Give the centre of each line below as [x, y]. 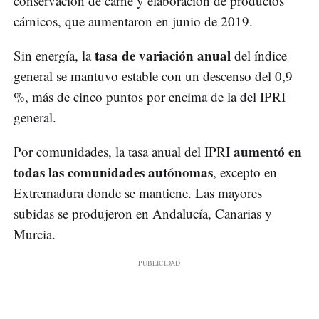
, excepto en [245, 172]
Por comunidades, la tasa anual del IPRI [124, 152]
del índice [259, 56]
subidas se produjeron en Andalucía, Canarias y [143, 214]
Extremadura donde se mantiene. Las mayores [138, 193]
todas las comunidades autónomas [113, 172]
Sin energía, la [54, 56]
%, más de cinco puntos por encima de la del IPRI [150, 97]
